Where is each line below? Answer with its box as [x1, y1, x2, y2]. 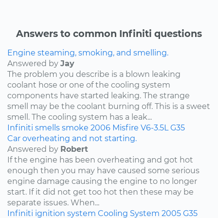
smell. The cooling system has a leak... [7, 112, 152, 122]
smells [35, 123, 60, 132]
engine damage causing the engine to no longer [7, 176, 197, 186]
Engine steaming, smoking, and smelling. [7, 48, 168, 57]
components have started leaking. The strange [7, 91, 190, 100]
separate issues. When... [7, 198, 99, 207]
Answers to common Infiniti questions [16, 27, 202, 39]
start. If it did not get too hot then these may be [7, 187, 194, 197]
